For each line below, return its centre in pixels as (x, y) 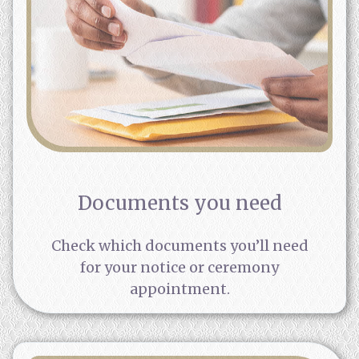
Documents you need (179, 203)
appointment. (179, 288)
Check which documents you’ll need (179, 245)
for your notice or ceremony (179, 267)
